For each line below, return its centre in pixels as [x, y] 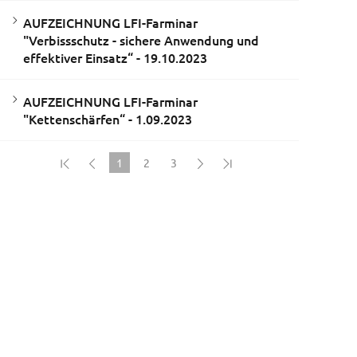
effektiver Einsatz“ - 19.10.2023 [115, 58]
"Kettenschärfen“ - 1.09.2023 [107, 119]
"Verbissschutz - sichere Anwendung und [141, 40]
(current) [135, 184]
